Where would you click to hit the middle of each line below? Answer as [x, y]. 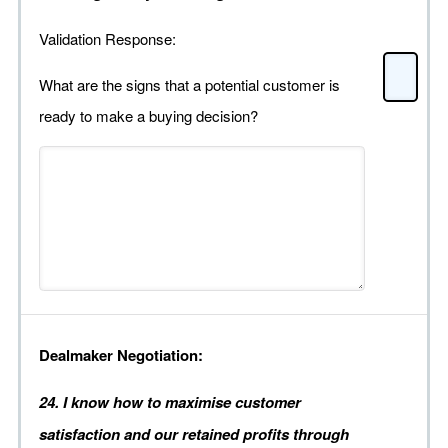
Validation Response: [107, 39]
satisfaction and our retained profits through [194, 434]
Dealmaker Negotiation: [121, 355]
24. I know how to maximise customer [170, 402]
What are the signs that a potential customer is [189, 85]
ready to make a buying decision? [148, 116]
